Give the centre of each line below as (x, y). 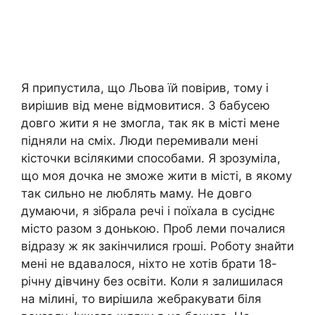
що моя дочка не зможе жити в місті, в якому (156, 175)
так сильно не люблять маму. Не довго (136, 193)
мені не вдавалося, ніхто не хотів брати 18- (149, 263)
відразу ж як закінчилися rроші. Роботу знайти (157, 246)
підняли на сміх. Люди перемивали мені (140, 140)
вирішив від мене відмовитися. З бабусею (146, 105)
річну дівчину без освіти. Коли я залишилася (152, 281)
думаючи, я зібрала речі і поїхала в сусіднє (148, 211)
